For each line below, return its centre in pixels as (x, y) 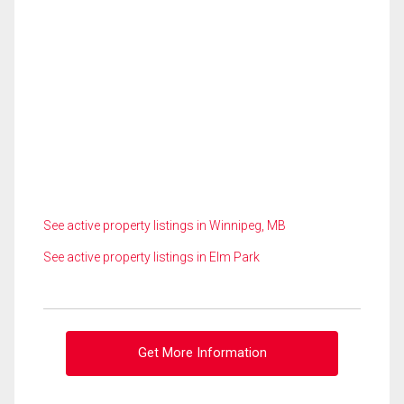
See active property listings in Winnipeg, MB (165, 225)
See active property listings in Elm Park (151, 257)
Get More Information (202, 353)
